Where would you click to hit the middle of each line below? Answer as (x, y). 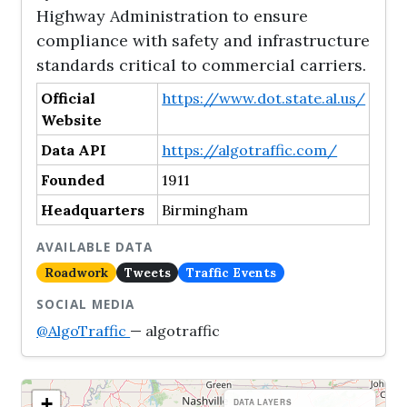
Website (72, 120)
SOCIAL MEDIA (86, 305)
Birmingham (205, 210)
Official (69, 98)
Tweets (147, 272)
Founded (73, 180)
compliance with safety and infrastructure (203, 40)
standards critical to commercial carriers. (202, 65)
